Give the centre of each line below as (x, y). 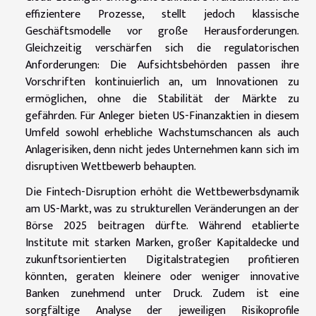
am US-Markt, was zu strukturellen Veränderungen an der (162, 209)
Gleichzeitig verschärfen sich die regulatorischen (162, 48)
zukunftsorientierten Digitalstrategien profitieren (162, 260)
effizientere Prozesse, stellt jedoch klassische (162, 14)
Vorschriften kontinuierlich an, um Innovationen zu (162, 82)
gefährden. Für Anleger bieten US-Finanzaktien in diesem (162, 116)
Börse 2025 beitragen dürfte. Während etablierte (162, 226)
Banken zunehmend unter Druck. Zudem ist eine (162, 293)
